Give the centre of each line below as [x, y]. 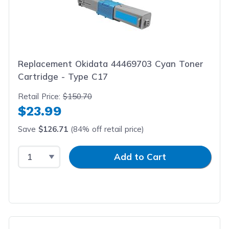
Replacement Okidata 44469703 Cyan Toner [111, 64]
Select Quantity [51, 151]
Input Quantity [91, 151]
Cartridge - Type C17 [63, 76]
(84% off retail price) [106, 129]
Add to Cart [140, 157]
